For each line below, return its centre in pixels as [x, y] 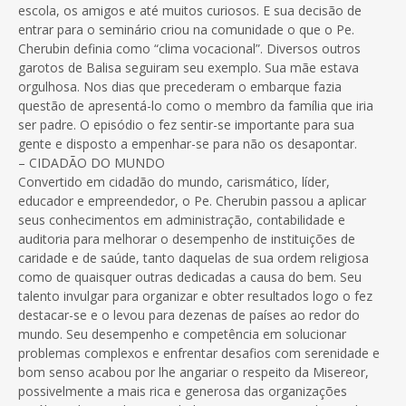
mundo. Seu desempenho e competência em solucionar [182, 334]
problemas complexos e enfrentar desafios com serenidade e [199, 353]
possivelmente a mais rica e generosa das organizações [183, 391]
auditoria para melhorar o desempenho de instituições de [187, 239]
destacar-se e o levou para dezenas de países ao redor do [189, 315]
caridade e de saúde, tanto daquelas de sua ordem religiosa [193, 258]
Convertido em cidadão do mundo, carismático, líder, [174, 182]
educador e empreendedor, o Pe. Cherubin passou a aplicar [192, 201]
